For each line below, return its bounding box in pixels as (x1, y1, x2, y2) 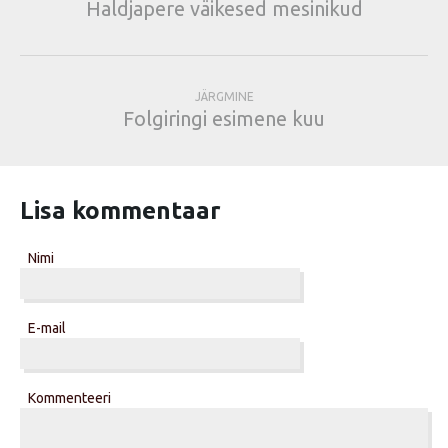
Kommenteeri (28, 390, 111, 407)
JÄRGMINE (194, 90, 254, 104)
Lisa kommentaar (20, 197, 221, 225)
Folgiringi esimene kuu (123, 107, 325, 131)
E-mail (28, 320, 66, 337)
